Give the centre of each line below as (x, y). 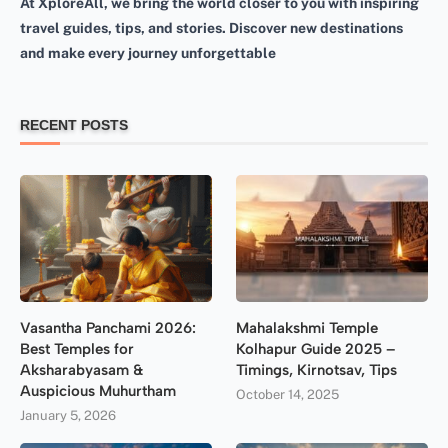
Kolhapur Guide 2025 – (316, 349)
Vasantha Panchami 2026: (108, 328)
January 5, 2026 (68, 416)
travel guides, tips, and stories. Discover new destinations (211, 27)
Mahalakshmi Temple (307, 328)
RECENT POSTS (74, 124)
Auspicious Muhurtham (98, 391)
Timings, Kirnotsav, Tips (317, 370)
